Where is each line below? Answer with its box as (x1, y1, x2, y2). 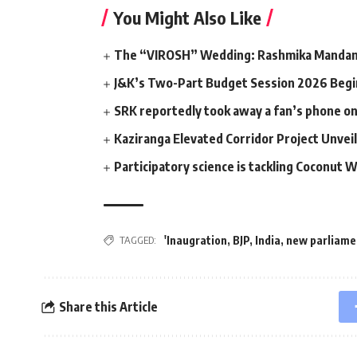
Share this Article (58, 298, 158, 315)
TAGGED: (120, 233, 156, 246)
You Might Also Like (113, 6, 261, 29)
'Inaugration (164, 233, 227, 247)
